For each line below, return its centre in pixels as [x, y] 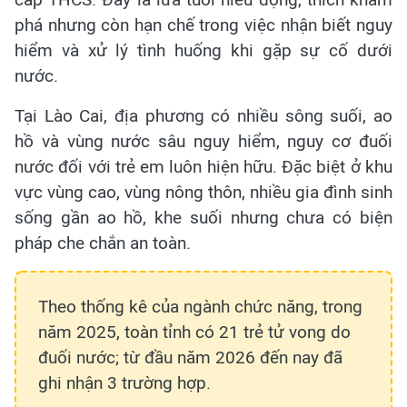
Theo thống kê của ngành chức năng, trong [200, 307]
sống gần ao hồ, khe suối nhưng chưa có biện [203, 218]
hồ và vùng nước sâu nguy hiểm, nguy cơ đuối [203, 142]
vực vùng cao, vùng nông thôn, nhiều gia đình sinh [203, 193]
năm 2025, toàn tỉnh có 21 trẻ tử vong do [194, 333]
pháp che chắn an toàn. [103, 243]
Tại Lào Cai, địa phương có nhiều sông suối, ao [203, 116]
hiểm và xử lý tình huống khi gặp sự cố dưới [203, 51]
